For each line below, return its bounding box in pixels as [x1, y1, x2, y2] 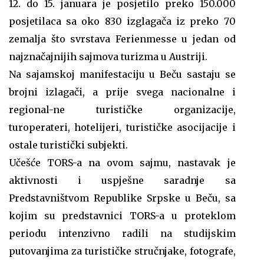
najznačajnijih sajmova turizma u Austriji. [9, 51, 207, 63]
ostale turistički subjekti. [9, 139, 128, 151]
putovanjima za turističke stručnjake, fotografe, [9, 245, 236, 258]
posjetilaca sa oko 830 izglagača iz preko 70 [9, 15, 236, 28]
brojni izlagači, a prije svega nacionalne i [9, 86, 236, 98]
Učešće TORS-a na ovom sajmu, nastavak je [9, 157, 236, 169]
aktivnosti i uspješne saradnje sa [9, 174, 236, 187]
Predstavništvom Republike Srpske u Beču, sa [9, 192, 236, 204]
